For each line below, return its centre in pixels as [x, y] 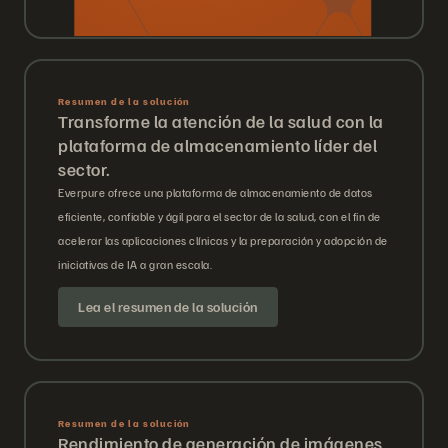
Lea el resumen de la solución [168, 307]
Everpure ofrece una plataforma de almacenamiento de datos [215, 193]
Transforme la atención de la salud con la [221, 121]
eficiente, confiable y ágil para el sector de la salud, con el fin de [219, 217]
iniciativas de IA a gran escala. [135, 265]
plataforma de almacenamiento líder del [217, 145]
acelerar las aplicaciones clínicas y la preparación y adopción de [223, 241]
